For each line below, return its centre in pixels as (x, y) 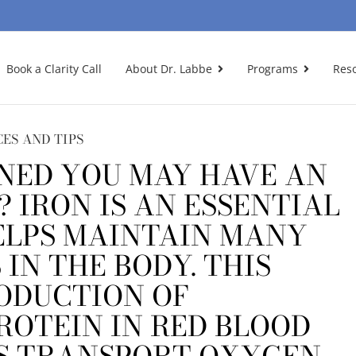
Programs (273, 69)
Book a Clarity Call (54, 69)
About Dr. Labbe (169, 69)
